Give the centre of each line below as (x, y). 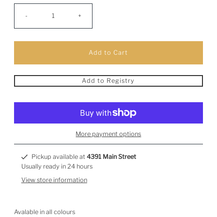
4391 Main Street (111, 157)
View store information (54, 180)
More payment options (108, 134)
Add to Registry (108, 80)
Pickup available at (59, 157)
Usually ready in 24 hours (57, 167)
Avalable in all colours (45, 212)
